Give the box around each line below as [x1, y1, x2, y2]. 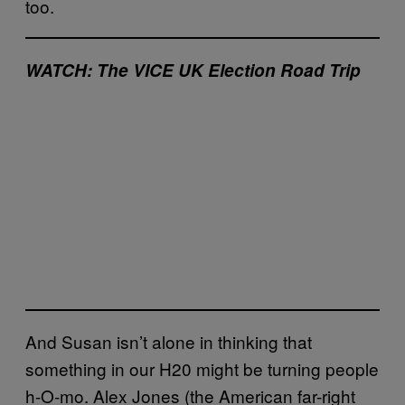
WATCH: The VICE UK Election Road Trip [25, 57, 361, 82]
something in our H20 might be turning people [25, 355, 379, 381]
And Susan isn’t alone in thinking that [25, 328, 312, 353]
